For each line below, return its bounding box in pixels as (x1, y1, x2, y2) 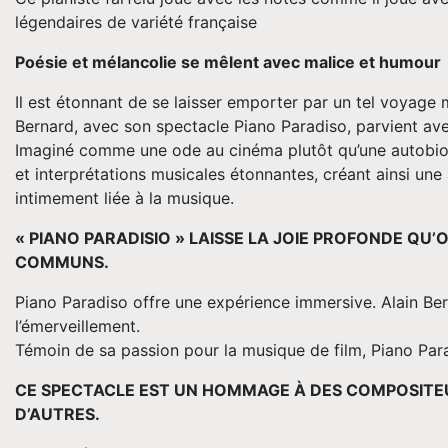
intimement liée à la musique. (15, 188, 234, 209)
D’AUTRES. (15, 404, 100, 425)
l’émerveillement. (15, 316, 140, 337)
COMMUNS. (15, 252, 109, 273)
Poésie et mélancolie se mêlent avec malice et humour (15, 52, 441, 73)
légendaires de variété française (15, 12, 257, 33)
